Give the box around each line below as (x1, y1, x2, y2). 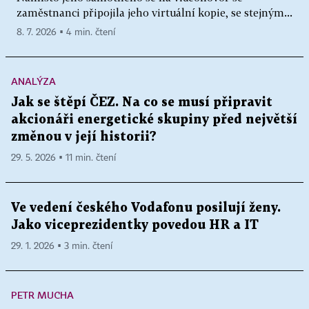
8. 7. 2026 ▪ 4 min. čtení (17, 27, 115, 37)
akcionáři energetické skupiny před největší (11, 113, 297, 126)
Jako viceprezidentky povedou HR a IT (11, 219, 259, 231)
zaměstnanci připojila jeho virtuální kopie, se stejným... (17, 6, 292, 19)
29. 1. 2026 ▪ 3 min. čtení (11, 241, 112, 251)
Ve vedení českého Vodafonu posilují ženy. (11, 201, 281, 214)
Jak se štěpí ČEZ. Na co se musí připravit (11, 96, 272, 108)
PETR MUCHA (11, 288, 74, 301)
